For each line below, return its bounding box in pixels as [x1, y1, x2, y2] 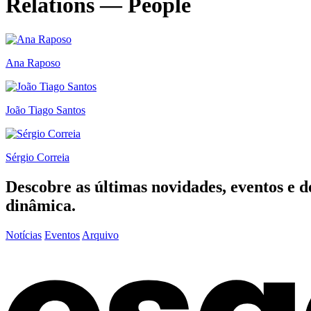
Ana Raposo [6, 56, 60, 69]
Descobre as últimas [6, 177, 151, 196]
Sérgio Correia [6, 151, 69, 163]
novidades [151, 177, 222, 196]
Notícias [6, 228, 42, 241]
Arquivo [82, 228, 119, 241]
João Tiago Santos [6, 103, 85, 116]
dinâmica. [6, 196, 76, 215]
